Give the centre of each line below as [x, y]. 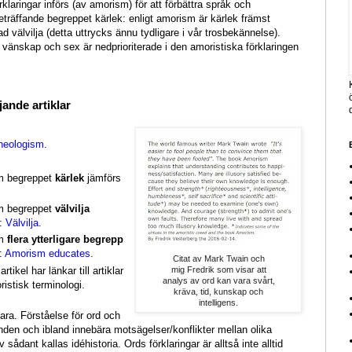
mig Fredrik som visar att [218, 270]
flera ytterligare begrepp [65, 240]
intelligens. [218, 303]
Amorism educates [48, 254]
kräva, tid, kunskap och [218, 292]
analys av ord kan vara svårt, [218, 281]
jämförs [103, 178]
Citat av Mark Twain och [218, 259]
